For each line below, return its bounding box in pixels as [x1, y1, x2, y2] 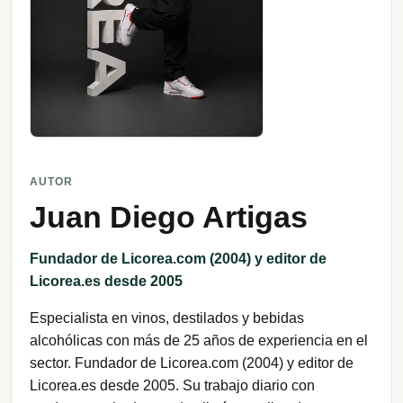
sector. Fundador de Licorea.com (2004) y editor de [30, 354, 354, 371]
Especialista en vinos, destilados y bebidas [30, 309, 304, 326]
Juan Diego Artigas [30, 199, 308, 234]
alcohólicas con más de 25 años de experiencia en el [30, 332, 368, 348]
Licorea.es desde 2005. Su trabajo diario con [30, 377, 315, 393]
